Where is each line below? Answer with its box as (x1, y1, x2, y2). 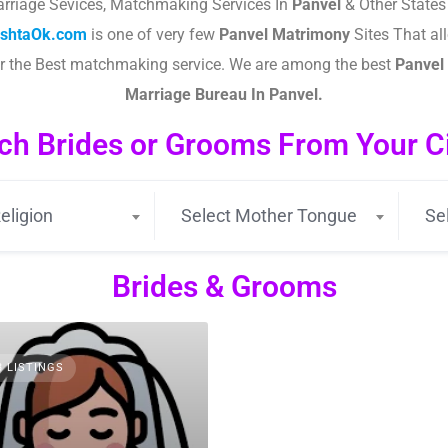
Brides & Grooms (111, 269, 337, 304)
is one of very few (87, 25, 219, 44)
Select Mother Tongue (180, 205, 357, 226)
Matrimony (268, 25, 350, 44)
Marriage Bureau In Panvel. (125, 85, 323, 104)
